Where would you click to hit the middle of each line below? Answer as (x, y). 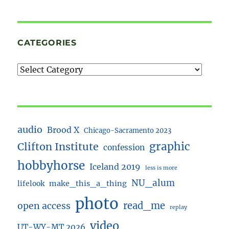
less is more (162, 168)
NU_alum (153, 183)
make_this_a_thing (88, 184)
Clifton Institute (58, 147)
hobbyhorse (51, 166)
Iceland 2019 (115, 167)
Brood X (63, 130)
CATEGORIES (47, 43)
